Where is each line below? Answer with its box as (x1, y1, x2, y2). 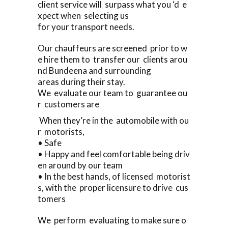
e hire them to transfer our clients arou (38, 53, 187, 65)
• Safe (38, 137, 63, 148)
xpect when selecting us (38, 10, 129, 21)
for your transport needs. (38, 21, 134, 32)
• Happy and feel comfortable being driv (38, 148, 190, 159)
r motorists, (38, 126, 84, 137)
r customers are (38, 98, 99, 109)
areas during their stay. (38, 76, 125, 87)
